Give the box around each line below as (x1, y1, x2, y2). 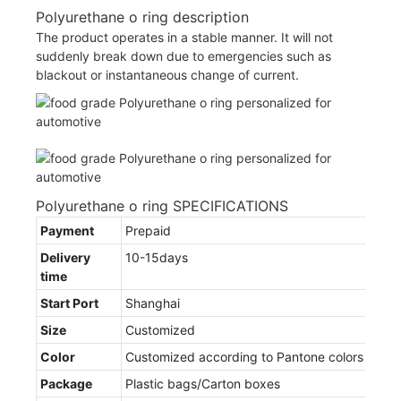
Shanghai (125, 294, 180, 311)
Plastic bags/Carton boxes (125, 375, 280, 391)
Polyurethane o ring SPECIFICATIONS (36, 196, 288, 215)
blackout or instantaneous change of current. (36, 66, 299, 82)
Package (40, 375, 92, 391)
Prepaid (125, 222, 171, 238)
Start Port (40, 294, 98, 311)
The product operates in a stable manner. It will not (36, 29, 333, 45)
